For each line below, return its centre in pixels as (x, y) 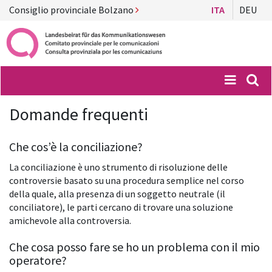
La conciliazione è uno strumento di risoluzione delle (118, 167)
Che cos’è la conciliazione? (76, 147)
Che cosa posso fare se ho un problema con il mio (134, 247)
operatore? (38, 260)
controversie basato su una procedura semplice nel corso (127, 181)
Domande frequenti (79, 114)
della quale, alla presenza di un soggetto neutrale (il (117, 194)
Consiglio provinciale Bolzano (72, 10)
